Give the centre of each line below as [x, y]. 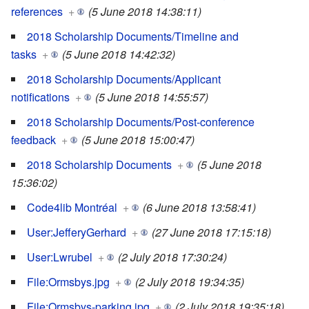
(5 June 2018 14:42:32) [119, 54]
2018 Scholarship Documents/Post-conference [141, 122]
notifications [40, 97]
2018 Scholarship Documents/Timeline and [133, 37]
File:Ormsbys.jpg [68, 282]
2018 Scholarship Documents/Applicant [124, 79]
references [37, 12]
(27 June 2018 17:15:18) [211, 232]
